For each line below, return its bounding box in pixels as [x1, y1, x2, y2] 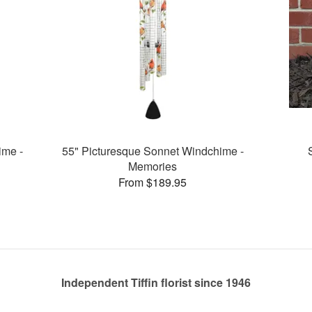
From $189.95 [118, 173, 187, 190]
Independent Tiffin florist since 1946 [61, 274, 251, 291]
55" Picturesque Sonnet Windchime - [61, 142, 244, 159]
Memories [128, 157, 178, 174]
